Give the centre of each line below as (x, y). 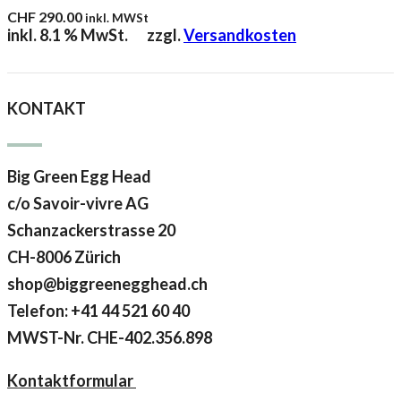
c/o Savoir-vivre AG (78, 204)
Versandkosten (240, 35)
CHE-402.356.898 (149, 338)
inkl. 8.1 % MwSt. (68, 35)
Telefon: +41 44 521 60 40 (98, 311)
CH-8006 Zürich (64, 257)
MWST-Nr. (47, 338)
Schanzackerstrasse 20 (91, 230)
